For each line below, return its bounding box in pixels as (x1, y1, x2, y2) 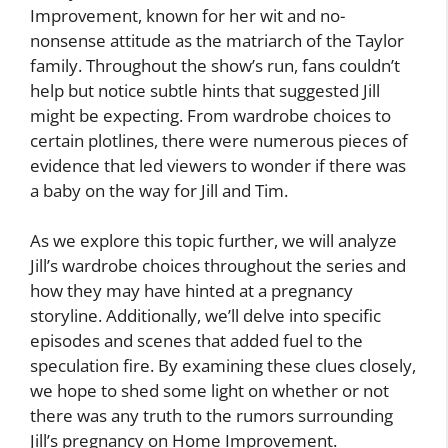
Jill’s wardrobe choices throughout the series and (30, 254, 406, 278)
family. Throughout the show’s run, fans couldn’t (30, 53, 400, 77)
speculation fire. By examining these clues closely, (30, 354, 416, 378)
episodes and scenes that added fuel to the (30, 329, 363, 353)
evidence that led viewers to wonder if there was (30, 153, 406, 177)
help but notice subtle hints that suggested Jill (30, 78, 380, 102)
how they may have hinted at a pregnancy (30, 279, 353, 303)
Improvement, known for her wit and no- (30, 3, 345, 27)
